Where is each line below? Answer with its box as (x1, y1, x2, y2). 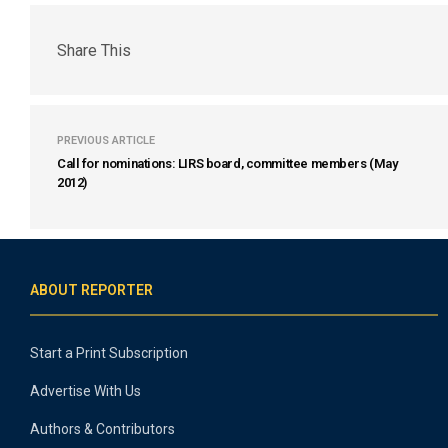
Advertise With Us (30, 383, 141, 399)
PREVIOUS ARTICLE (57, 134, 155, 147)
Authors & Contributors (30, 421, 175, 437)
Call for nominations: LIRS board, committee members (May (57, 156, 398, 171)
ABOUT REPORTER (30, 282, 153, 298)
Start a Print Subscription (30, 345, 188, 361)
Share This (57, 40, 131, 60)
